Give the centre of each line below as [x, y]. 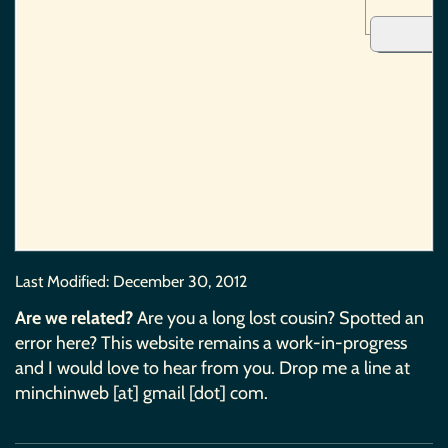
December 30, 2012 [180, 281]
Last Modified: [64, 281]
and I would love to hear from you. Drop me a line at [212, 367]
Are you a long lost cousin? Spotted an [278, 317]
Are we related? [74, 317]
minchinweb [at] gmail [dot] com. [141, 392]
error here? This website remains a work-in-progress [211, 342]
